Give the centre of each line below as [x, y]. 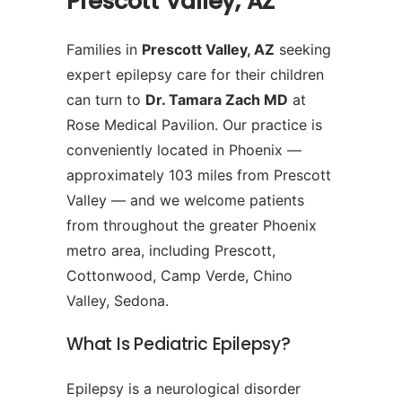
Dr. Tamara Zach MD [217, 100]
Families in [104, 50]
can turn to [106, 100]
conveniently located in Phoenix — [184, 150]
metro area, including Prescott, [171, 251]
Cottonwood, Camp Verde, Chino [179, 276]
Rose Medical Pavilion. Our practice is [194, 125]
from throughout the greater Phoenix [192, 226]
